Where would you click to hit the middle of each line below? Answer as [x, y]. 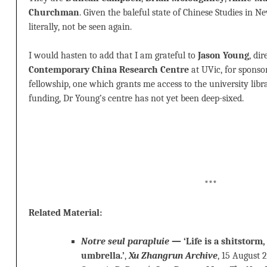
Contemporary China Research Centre [109, 70]
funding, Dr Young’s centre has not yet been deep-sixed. [136, 99]
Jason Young [223, 56]
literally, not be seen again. [80, 27]
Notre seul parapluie [125, 242]
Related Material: [65, 213]
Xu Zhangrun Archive [173, 256]
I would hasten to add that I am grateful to [113, 56]
